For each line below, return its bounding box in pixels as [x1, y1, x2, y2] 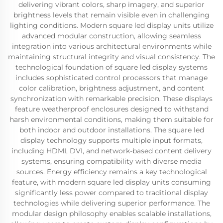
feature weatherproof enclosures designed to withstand [14, 105, 209, 113]
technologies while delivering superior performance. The [13, 199, 210, 208]
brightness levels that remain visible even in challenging [13, 10, 210, 19]
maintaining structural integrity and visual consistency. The [8, 52, 215, 61]
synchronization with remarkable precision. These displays [10, 94, 213, 103]
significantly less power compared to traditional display [15, 188, 208, 197]
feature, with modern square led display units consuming [12, 178, 211, 187]
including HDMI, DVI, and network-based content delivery [11, 146, 212, 155]
